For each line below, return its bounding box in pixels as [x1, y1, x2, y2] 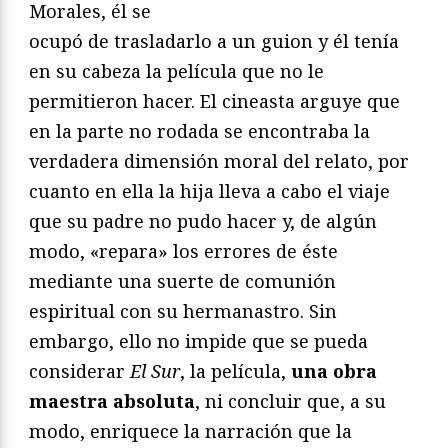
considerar [29, 359, 130, 384]
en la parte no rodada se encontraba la [29, 119, 370, 144]
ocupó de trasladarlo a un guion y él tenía [29, 29, 399, 54]
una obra [291, 359, 377, 384]
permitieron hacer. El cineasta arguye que [29, 89, 400, 114]
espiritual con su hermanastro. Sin [29, 299, 337, 324]
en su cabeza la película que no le [29, 59, 324, 84]
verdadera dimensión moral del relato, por [29, 149, 409, 174]
